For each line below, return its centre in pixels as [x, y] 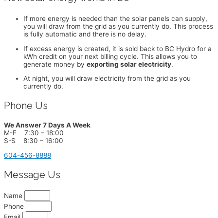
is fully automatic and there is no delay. [85, 34]
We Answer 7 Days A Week [47, 125]
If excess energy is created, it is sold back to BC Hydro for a [118, 48]
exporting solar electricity [129, 64]
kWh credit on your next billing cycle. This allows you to [110, 56]
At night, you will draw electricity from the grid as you [107, 79]
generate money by [55, 64]
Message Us [32, 175]
